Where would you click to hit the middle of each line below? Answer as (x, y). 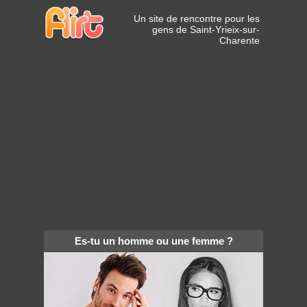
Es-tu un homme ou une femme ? (153, 241)
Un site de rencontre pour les (197, 19)
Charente (240, 40)
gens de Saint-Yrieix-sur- (206, 29)
